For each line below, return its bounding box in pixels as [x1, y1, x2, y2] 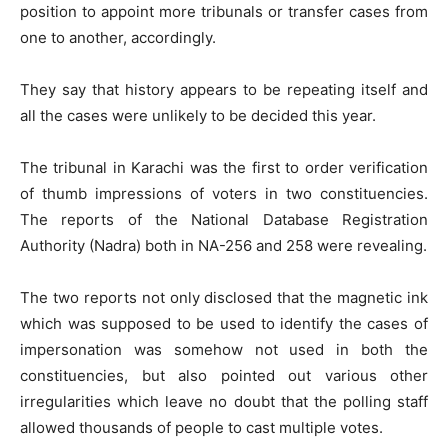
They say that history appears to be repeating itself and [20, 80, 428, 99]
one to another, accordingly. [20, 28, 216, 47]
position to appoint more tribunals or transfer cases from [20, 2, 428, 21]
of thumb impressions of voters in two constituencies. [20, 184, 428, 203]
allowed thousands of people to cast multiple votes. [20, 418, 383, 437]
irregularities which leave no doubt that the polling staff [20, 392, 428, 411]
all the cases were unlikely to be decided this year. [20, 106, 376, 125]
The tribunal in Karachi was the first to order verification [20, 158, 428, 177]
